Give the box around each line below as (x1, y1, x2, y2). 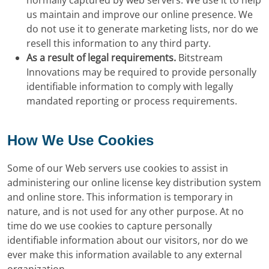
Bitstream (176, 51, 223, 64)
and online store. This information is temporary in (7, 190, 233, 204)
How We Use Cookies (7, 132, 154, 148)
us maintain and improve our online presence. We (26, 8, 253, 21)
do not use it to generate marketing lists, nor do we (26, 22, 258, 35)
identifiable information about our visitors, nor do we (7, 234, 248, 247)
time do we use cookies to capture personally (7, 219, 212, 232)
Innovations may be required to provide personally (26, 65, 256, 79)
